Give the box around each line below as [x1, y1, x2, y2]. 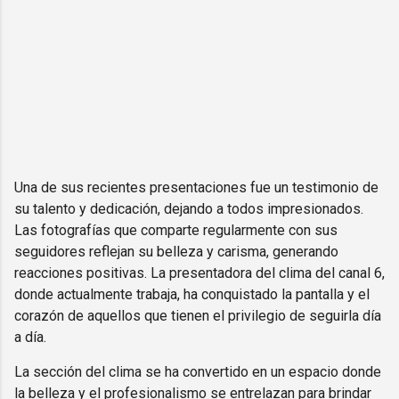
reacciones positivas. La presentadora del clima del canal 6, [14, 264, 385, 281]
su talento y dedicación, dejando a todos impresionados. [14, 199, 363, 217]
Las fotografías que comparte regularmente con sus [14, 221, 338, 239]
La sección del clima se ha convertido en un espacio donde [14, 362, 381, 380]
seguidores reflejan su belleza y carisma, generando [14, 242, 338, 260]
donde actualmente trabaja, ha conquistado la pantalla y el [14, 285, 370, 303]
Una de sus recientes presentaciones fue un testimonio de [14, 178, 379, 196]
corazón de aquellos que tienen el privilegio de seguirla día [14, 306, 381, 324]
